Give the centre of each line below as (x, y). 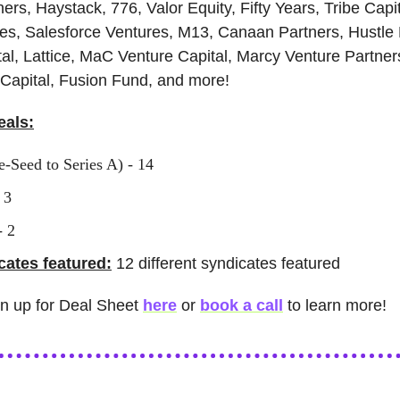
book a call (242, 306)
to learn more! (335, 306)
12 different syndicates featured (226, 264)
